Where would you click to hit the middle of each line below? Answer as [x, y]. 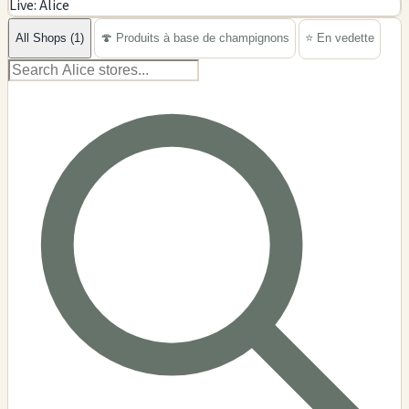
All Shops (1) [50, 38]
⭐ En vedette [340, 38]
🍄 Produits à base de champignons [195, 38]
